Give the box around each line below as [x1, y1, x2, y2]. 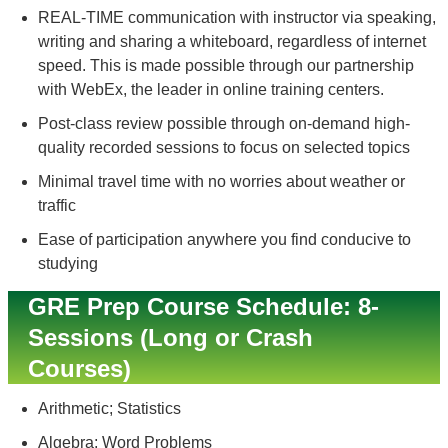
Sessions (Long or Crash [28, 324, 313, 351]
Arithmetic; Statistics [38, 400, 181, 417]
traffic [38, 197, 76, 214]
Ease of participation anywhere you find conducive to [38, 231, 411, 248]
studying [38, 255, 98, 272]
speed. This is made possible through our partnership [38, 57, 414, 74]
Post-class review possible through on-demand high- [38, 115, 410, 132]
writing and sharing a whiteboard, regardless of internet [38, 33, 426, 50]
